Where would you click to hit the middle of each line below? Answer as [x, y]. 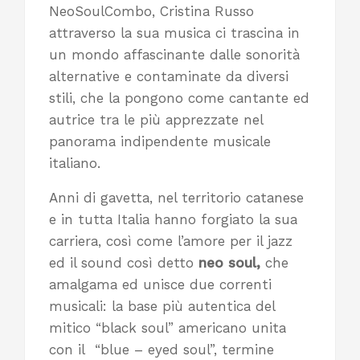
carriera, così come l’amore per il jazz [173, 241]
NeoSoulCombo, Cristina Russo [151, 12]
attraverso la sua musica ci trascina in [174, 33]
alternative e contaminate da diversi [169, 77]
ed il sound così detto [124, 263]
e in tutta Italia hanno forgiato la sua [173, 220]
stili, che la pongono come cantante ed [179, 98]
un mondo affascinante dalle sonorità [174, 55]
